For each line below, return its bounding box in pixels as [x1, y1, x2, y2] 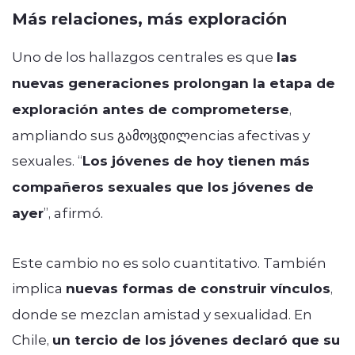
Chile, [12, 330, 52, 348]
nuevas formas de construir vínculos [66, 278, 330, 297]
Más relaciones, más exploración [12, 6, 287, 29]
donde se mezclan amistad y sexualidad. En [12, 304, 312, 323]
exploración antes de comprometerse [12, 99, 289, 118]
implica [12, 278, 66, 296]
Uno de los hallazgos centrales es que [12, 47, 277, 65]
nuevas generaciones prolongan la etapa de [12, 73, 335, 92]
